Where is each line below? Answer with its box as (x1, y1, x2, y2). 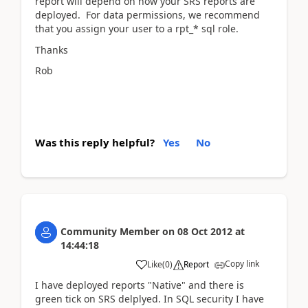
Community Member (60, 224, 159, 238)
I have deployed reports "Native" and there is (35, 278, 244, 291)
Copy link (225, 257, 259, 269)
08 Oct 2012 (177, 224, 232, 238)
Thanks (35, 43, 68, 56)
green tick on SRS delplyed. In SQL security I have (35, 291, 264, 305)
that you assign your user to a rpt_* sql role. (35, 22, 239, 35)
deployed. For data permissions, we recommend (35, 8, 260, 21)
